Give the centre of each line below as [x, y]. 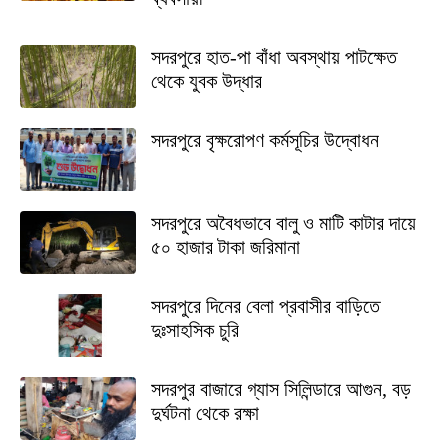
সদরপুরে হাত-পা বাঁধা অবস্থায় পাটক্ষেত [273, 56]
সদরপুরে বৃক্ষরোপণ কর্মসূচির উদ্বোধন [264, 139]
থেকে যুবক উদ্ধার [206, 80]
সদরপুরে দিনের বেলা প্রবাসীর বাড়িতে [265, 305]
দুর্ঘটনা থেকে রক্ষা [204, 412]
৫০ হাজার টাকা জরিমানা [225, 246]
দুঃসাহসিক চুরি [194, 329]
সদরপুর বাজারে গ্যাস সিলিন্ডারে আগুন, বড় [280, 388]
